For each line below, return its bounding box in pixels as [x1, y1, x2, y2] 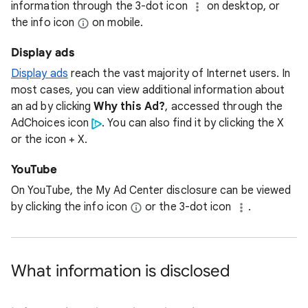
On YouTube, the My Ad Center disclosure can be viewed [11, 184, 291, 197]
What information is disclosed [11, 261, 230, 281]
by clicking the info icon [11, 200, 131, 214]
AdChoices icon [11, 116, 92, 130]
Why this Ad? [93, 100, 166, 113]
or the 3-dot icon [142, 200, 234, 214]
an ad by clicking [11, 100, 94, 113]
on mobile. [89, 16, 144, 30]
